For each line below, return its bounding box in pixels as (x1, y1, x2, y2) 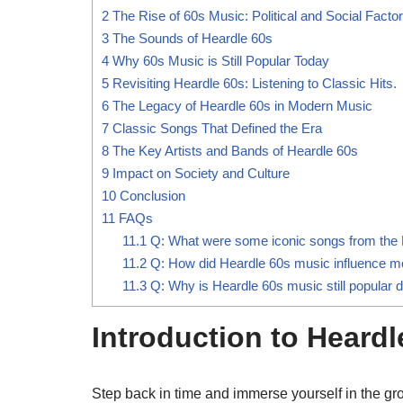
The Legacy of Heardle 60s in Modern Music (109, 97, 372, 113)
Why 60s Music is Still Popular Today (109, 52, 329, 68)
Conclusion (116, 187, 185, 203)
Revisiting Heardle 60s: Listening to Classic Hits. (109, 75, 397, 91)
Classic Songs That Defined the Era (109, 120, 322, 136)
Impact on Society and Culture (109, 165, 290, 181)
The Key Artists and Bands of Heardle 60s (109, 142, 358, 158)
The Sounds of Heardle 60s (109, 30, 273, 46)
